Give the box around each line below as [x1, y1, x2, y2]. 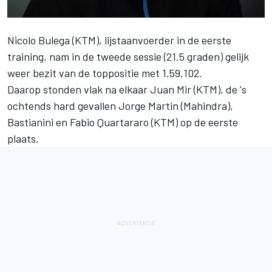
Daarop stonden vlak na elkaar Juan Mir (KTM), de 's [7, 83, 246, 97]
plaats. [7, 132, 39, 146]
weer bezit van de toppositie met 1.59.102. [7, 66, 202, 80]
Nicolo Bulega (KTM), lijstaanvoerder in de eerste [7, 33, 231, 47]
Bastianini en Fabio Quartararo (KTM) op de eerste [7, 115, 238, 129]
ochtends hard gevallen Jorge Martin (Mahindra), [7, 99, 233, 113]
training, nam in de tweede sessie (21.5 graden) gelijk [7, 50, 249, 64]
